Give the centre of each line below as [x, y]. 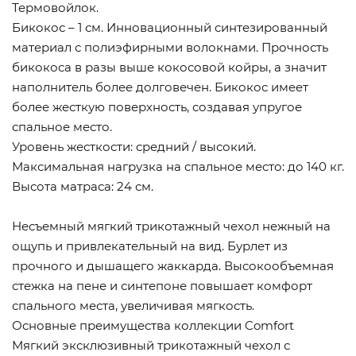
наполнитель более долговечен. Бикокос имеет [160, 87]
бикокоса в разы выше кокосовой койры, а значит [169, 68]
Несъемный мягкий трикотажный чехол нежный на [171, 226]
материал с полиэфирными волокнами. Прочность [170, 48]
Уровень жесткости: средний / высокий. [134, 147]
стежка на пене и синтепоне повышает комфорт [162, 286]
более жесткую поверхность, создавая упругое [157, 107]
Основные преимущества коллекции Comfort [153, 326]
